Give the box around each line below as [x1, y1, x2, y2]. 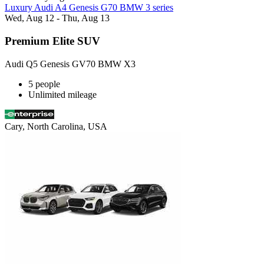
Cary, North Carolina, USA [5, 121, 107, 131]
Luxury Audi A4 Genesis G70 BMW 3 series [5, 2, 173, 13]
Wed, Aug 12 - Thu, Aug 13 [5, 13, 110, 24]
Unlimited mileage [28, 89, 97, 100]
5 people [28, 78, 60, 89]
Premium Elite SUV [5, 35, 100, 48]
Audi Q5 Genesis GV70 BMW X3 [5, 58, 136, 69]
